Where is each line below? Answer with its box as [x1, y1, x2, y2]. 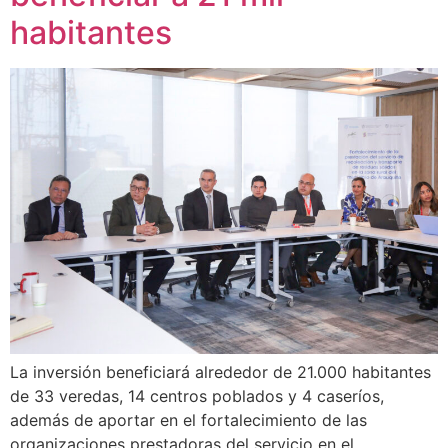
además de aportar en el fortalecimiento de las [10, 409, 367, 430]
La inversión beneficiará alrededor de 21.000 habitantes [10, 361, 431, 382]
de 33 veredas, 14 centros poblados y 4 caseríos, [10, 385, 384, 406]
